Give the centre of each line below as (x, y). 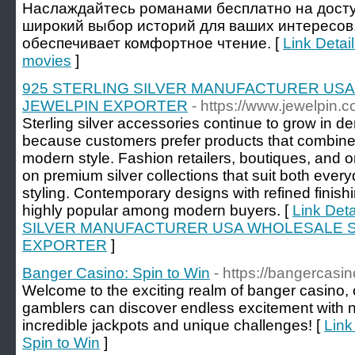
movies (47, 61)
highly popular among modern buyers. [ (157, 210)
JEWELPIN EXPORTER (105, 106)
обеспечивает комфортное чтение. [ (153, 43)
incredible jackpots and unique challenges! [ (173, 325)
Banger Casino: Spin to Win (116, 273)
